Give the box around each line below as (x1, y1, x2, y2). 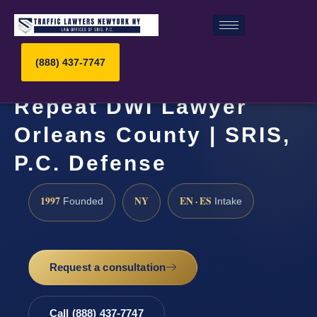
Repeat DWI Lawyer (14, 95, 248, 119)
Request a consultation (49, 261, 166, 274)
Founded (60, 195, 103, 207)
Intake (212, 195, 242, 207)
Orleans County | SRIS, (14, 123, 291, 147)
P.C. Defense (14, 151, 167, 175)
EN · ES (180, 193, 212, 208)
